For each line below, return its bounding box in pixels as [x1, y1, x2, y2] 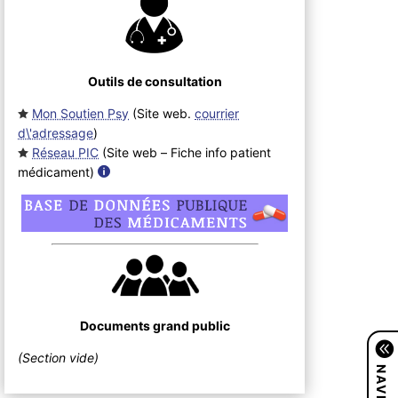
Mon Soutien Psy [32, 105, 130, 121]
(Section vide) [18, 349, 99, 365]
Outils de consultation [87, 73, 222, 89]
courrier [195, 105, 240, 121]
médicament [18, 163, 91, 179]
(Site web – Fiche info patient [99, 144, 272, 160]
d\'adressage [18, 124, 94, 140]
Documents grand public [79, 317, 230, 333]
